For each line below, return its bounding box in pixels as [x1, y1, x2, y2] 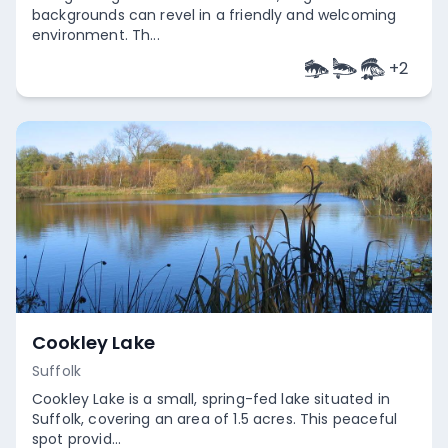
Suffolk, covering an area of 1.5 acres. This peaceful [32, 409, 397, 429]
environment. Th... [32, 25, 160, 45]
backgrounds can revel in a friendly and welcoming [32, 5, 397, 25]
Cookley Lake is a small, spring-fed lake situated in [32, 389, 390, 409]
